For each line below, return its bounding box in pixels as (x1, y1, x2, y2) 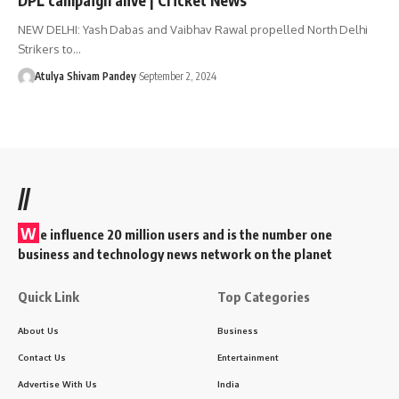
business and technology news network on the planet (18, 245, 332, 262)
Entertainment (217, 351, 279, 362)
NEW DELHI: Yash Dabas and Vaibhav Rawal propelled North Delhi (18, 21, 368, 37)
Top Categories (217, 288, 310, 305)
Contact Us (18, 351, 66, 362)
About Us (18, 324, 59, 336)
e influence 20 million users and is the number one (40, 225, 332, 242)
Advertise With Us (18, 378, 97, 389)
